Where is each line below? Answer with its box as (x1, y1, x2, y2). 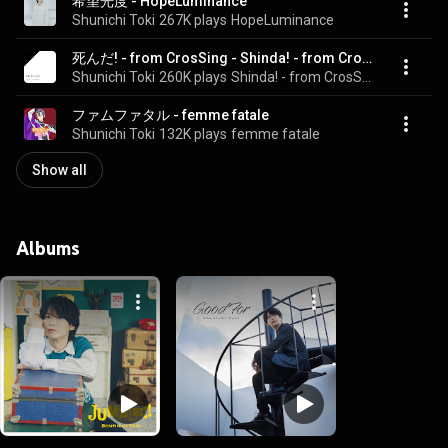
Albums (16, 236, 80, 260)
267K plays (159, 11, 227, 28)
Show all (32, 162, 87, 178)
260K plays (159, 68, 227, 85)
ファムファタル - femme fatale (72, 106, 269, 123)
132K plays (159, 125, 227, 142)
